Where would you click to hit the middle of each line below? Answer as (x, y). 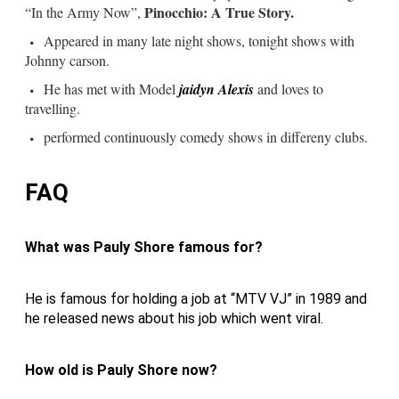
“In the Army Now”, (85, 12)
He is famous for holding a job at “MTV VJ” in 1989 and (196, 298)
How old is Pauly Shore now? (121, 370)
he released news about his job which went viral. (174, 318)
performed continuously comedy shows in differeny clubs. (206, 136)
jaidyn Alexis (216, 89)
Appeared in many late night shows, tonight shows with (199, 40)
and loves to (289, 88)
